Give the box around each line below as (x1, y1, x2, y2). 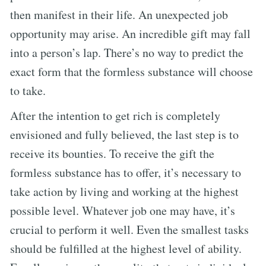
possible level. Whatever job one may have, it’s (10, 202, 235, 218)
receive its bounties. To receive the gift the (10, 145, 214, 161)
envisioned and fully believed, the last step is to (10, 126, 239, 142)
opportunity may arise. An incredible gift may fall (10, 25, 251, 42)
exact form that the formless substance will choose (10, 63, 253, 80)
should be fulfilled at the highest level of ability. (10, 240, 242, 256)
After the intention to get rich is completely (10, 107, 220, 123)
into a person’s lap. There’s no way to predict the (10, 44, 243, 61)
